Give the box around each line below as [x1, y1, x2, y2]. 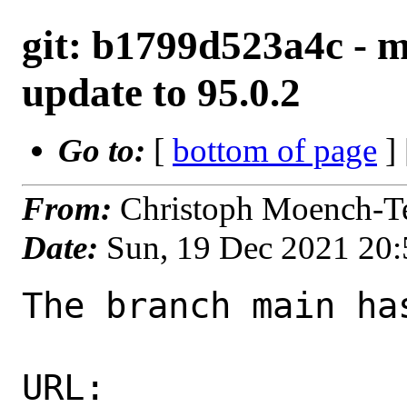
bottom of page [173, 132, 377, 169]
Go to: [58, 132, 154, 169]
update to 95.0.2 [22, 70, 301, 115]
